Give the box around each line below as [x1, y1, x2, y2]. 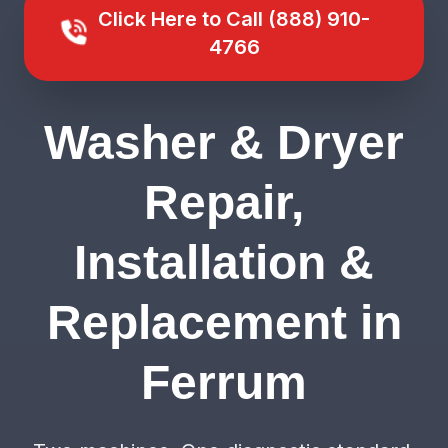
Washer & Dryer [44, 116, 404, 169]
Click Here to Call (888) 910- [98, 7, 370, 31]
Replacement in [46, 296, 402, 349]
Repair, [144, 176, 304, 229]
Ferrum [141, 356, 307, 409]
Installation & [74, 236, 374, 289]
